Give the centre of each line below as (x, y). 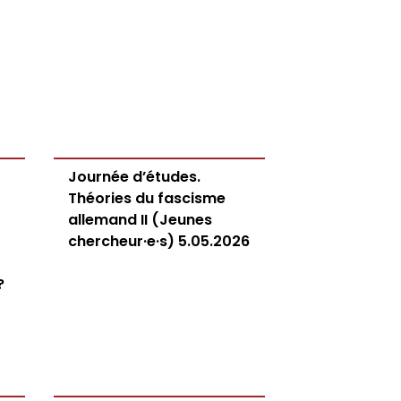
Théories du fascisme (147, 198)
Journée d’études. (134, 177)
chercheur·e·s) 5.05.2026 (159, 241)
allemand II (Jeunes (140, 220)
